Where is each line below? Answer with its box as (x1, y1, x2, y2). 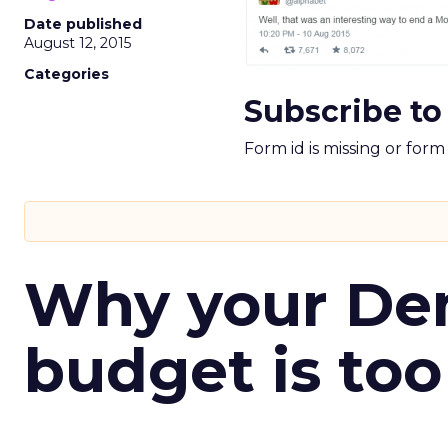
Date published (24, 15, 142, 33)
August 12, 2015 (24, 34, 131, 52)
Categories (24, 65, 109, 83)
